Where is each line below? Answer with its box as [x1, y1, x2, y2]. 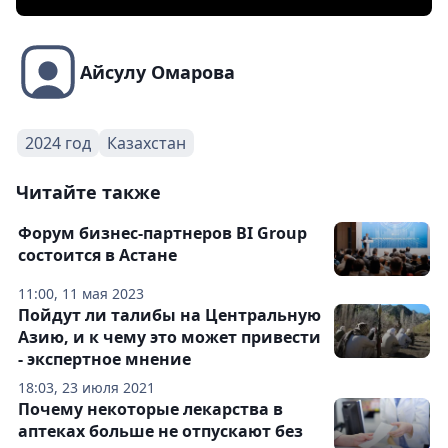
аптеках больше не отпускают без [18, 420, 303, 442]
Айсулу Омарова [80, 60, 235, 84]
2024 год [25, 132, 91, 154]
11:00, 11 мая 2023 [18, 284, 144, 303]
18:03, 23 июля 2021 [18, 378, 155, 397]
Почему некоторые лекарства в [18, 398, 283, 420]
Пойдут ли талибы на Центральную [18, 304, 321, 326]
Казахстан [107, 132, 186, 154]
